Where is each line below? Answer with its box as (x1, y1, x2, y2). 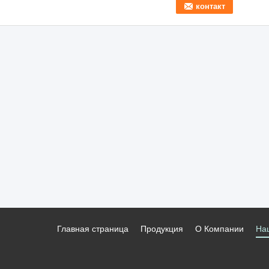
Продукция (141, 223, 183, 234)
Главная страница (57, 223, 128, 234)
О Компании (195, 223, 244, 234)
